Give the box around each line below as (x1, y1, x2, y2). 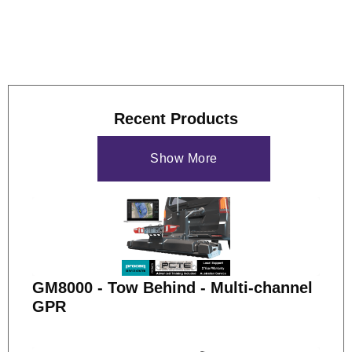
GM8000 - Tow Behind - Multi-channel (32, 279, 313, 296)
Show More (150, 152, 218, 165)
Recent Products (114, 110, 238, 127)
